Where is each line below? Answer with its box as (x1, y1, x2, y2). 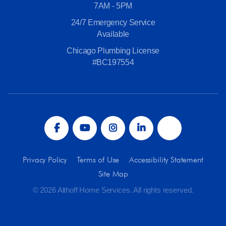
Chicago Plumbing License (67, 46, 159, 55)
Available (97, 30, 129, 39)
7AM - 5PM (94, 2, 132, 11)
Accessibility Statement (129, 155, 203, 165)
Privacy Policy (23, 155, 67, 165)
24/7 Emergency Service (71, 18, 155, 27)
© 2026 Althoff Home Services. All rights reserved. (32, 186, 194, 195)
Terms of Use (77, 155, 120, 165)
